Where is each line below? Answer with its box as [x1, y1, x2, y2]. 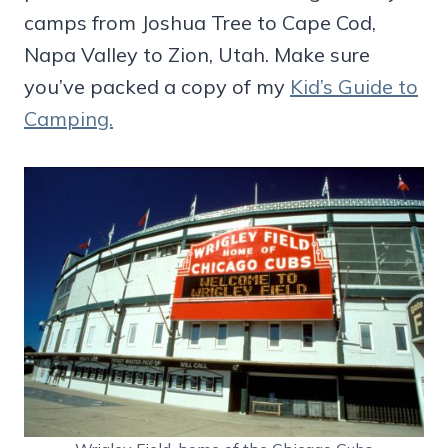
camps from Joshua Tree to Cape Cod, [24, 9, 376, 35]
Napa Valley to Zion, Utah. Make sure [24, 41, 370, 67]
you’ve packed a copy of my [24, 73, 290, 99]
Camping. [24, 105, 113, 131]
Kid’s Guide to [290, 73, 418, 99]
